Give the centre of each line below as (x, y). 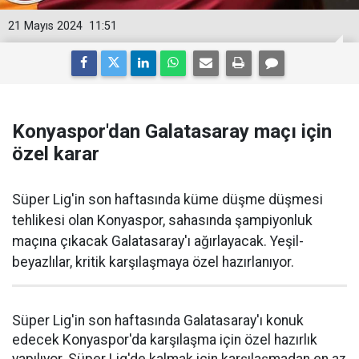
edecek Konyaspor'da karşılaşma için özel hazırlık (165, 340)
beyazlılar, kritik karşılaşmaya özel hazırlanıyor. (153, 262)
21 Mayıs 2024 (45, 26)
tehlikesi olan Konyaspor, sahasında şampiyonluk (162, 220)
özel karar (56, 154)
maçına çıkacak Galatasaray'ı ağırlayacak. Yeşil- (158, 241)
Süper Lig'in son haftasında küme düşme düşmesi (167, 200)
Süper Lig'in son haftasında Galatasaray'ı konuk (158, 321)
